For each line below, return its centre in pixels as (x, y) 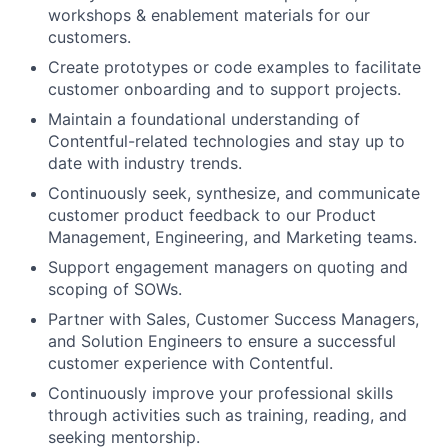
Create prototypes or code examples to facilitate (234, 66)
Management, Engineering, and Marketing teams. (232, 236)
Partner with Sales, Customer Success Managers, (233, 318)
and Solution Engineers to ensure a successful (222, 340)
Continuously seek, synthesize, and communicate (234, 192)
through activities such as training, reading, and (227, 414)
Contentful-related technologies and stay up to (226, 140)
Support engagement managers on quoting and (228, 266)
